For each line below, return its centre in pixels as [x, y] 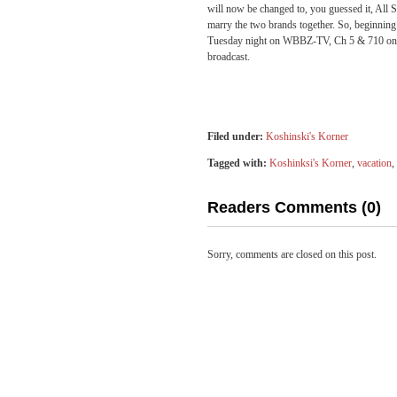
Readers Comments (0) [294, 207]
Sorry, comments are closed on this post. [292, 254]
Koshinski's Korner [307, 136]
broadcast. [229, 57]
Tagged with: [237, 163]
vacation [374, 163]
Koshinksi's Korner [311, 163]
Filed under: [235, 136]
